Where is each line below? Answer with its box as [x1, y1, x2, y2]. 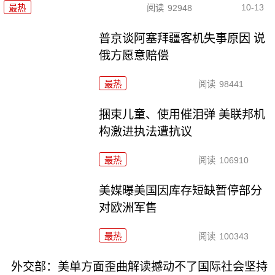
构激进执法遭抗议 [99, 125, 193, 138]
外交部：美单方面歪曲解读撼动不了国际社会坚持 [10, 260, 268, 273]
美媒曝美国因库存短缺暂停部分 [99, 184, 263, 197]
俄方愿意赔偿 [99, 48, 169, 62]
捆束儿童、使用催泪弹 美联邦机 [99, 107, 266, 121]
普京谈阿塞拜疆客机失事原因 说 [99, 31, 266, 45]
